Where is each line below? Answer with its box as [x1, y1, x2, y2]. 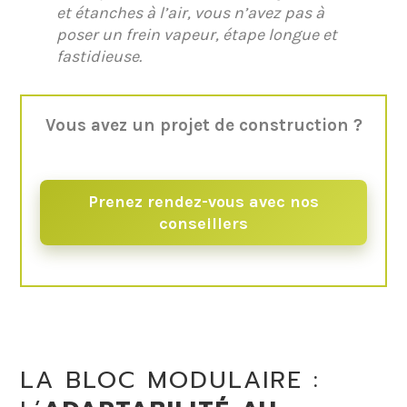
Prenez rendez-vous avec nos [88, 191, 319, 212]
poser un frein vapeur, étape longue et [56, 24, 338, 45]
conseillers [159, 213, 248, 233]
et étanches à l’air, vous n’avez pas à [56, 2, 325, 23]
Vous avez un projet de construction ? [45, 114, 362, 135]
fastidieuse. [56, 45, 143, 66]
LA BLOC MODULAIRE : [20, 362, 321, 398]
